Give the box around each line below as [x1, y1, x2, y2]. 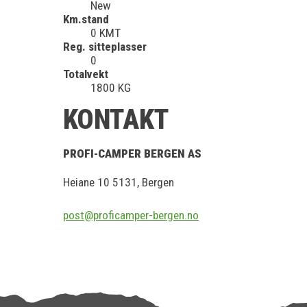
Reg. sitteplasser [63, 39, 147, 53]
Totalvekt [63, 66, 108, 81]
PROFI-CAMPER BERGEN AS [63, 147, 201, 161]
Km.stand [63, 12, 109, 26]
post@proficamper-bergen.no [63, 208, 199, 223]
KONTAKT [63, 103, 169, 136]
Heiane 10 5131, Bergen [63, 175, 174, 190]
